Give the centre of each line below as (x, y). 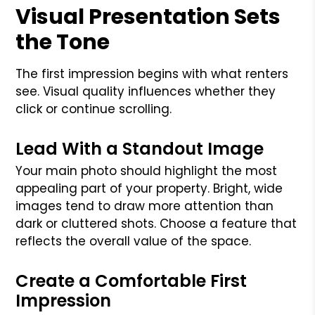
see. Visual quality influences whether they (146, 91)
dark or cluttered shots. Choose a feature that (156, 223)
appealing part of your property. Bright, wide (149, 188)
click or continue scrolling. (94, 109)
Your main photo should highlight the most (147, 171)
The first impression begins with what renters (152, 73)
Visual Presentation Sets (148, 17)
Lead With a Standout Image (140, 148)
